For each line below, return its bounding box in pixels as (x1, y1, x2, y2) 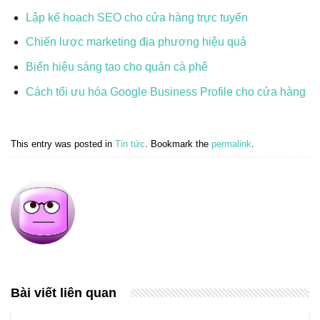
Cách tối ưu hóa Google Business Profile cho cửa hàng (25, 85, 306, 98)
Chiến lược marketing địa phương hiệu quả (25, 36, 246, 49)
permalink (211, 138, 251, 149)
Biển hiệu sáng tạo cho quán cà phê (25, 60, 208, 73)
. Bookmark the (145, 138, 211, 149)
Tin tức (115, 138, 145, 149)
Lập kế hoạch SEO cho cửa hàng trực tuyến (25, 11, 248, 24)
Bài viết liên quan (11, 286, 116, 301)
